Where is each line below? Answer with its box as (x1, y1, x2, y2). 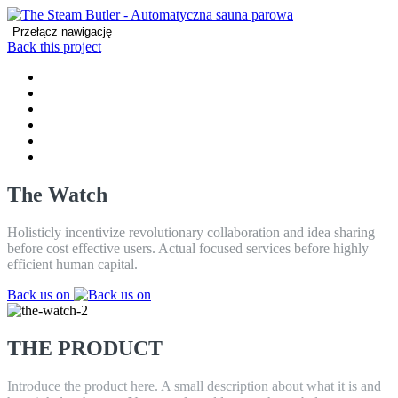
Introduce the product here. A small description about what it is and (7, 378, 381, 394)
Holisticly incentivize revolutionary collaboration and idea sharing (7, 224, 375, 240)
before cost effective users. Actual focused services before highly (7, 240, 369, 256)
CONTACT (43, 133, 111, 148)
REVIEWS (43, 117, 107, 132)
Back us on (7, 286, 74, 302)
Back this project (7, 39, 101, 54)
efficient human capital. (7, 256, 138, 272)
